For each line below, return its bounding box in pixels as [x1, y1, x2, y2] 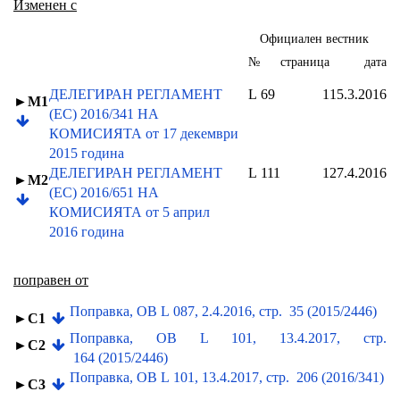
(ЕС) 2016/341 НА [49, 106, 159, 121]
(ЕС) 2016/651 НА [49, 185, 159, 200]
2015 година [49, 146, 124, 161]
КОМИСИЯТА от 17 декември [49, 126, 238, 141]
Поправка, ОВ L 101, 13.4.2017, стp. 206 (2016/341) [70, 370, 384, 385]
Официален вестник [259, 31, 369, 46]
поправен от [13, 272, 88, 287]
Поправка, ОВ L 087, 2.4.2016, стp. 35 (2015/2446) [70, 304, 377, 319]
